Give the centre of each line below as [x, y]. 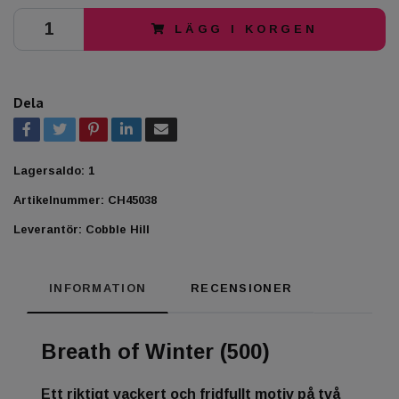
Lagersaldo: [49, 170]
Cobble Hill [118, 229]
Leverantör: [48, 229]
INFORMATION [98, 288]
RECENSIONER [242, 288]
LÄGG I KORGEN [246, 28]
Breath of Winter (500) [155, 351]
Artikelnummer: [59, 199]
